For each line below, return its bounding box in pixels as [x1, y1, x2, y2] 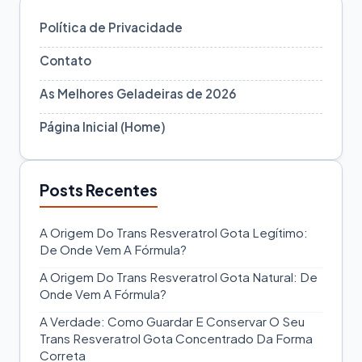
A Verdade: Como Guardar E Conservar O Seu [40, 313, 305, 329]
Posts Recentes [40, 179, 158, 200]
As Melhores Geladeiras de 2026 [40, 85, 237, 101]
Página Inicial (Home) [40, 118, 166, 134]
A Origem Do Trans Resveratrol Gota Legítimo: [40, 224, 308, 240]
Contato [40, 52, 91, 68]
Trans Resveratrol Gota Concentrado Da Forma [40, 330, 313, 346]
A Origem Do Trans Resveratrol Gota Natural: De [40, 268, 318, 284]
